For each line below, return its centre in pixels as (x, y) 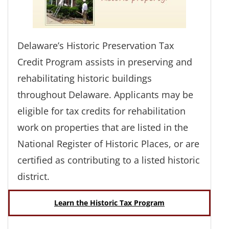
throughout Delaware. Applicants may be (105, 95)
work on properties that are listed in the (103, 127)
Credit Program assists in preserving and (105, 62)
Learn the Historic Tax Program (109, 203)
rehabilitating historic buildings (85, 78)
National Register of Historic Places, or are (108, 144)
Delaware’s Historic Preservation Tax (96, 45)
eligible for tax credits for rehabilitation (101, 111)
